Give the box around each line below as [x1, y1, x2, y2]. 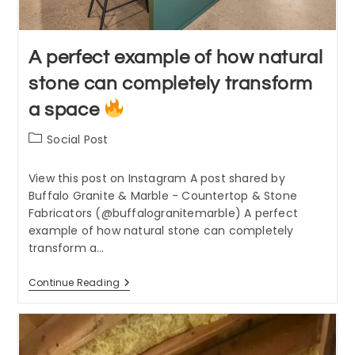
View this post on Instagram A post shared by [28, 170, 285, 187]
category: [27, 147, 82, 163]
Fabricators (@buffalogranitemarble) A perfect [28, 205, 298, 222]
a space [28, 100, 104, 120]
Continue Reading [28, 276, 120, 290]
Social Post [47, 132, 109, 148]
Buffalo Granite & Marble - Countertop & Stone [28, 188, 297, 204]
